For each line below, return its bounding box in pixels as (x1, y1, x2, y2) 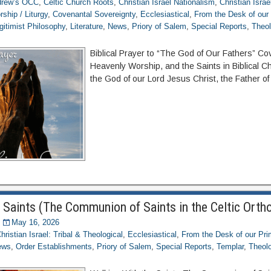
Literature (70, 22, 103, 31)
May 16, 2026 (11, 218, 60, 227)
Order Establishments (16, 242, 93, 251)
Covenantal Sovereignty (53, 10, 136, 19)
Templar (217, 242, 244, 251)
